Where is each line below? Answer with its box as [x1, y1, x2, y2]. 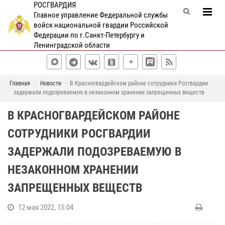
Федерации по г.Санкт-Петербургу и [33, 31, 145, 40]
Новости [40, 80, 61, 87]
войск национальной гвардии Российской [33, 21, 168, 30]
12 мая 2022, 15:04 [18, 203, 73, 212]
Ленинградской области [33, 41, 110, 50]
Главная [10, 80, 30, 87]
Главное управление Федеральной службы [33, 11, 168, 20]
